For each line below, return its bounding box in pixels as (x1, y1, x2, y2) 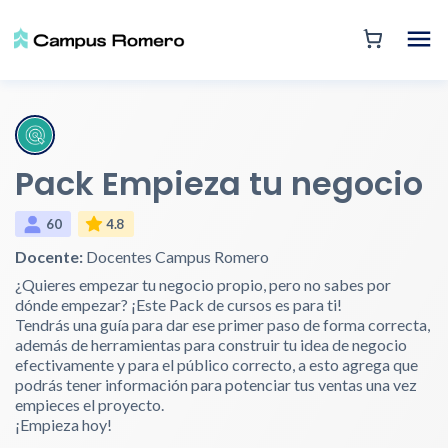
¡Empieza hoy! (15, 415, 112, 434)
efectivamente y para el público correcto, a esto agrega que (15, 355, 418, 374)
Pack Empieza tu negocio (15, 161, 423, 206)
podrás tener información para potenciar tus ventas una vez (15, 375, 417, 394)
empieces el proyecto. (15, 395, 164, 414)
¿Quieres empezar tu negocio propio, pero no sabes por (15, 275, 391, 294)
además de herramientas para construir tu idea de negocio (15, 335, 407, 354)
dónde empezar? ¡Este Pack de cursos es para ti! (15, 295, 342, 314)
